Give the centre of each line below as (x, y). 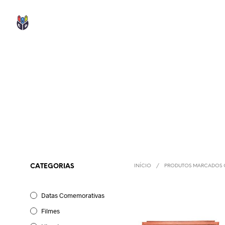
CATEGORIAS (52, 166)
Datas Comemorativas (73, 195)
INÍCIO (143, 166)
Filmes (50, 211)
